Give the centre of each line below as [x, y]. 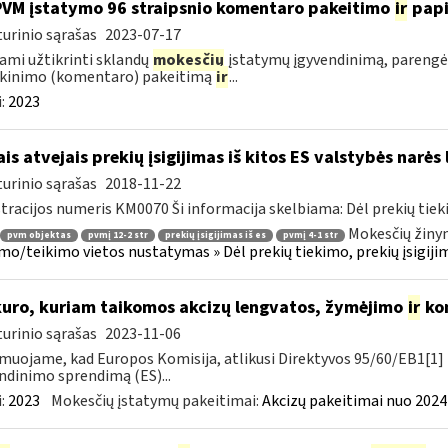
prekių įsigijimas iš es [215, 235]
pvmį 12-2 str [117, 235]
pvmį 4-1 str [310, 235]
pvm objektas [38, 235]
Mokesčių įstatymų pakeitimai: [156, 401]
